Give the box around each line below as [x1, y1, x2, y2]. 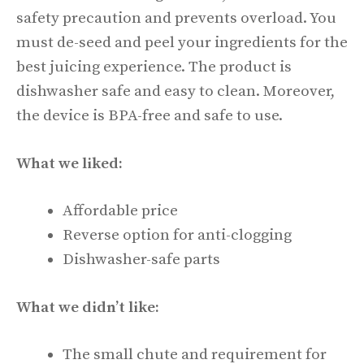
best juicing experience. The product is [16, 58, 292, 77]
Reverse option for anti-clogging [63, 226, 292, 245]
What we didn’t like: [16, 297, 159, 317]
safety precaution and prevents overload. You [16, 9, 336, 28]
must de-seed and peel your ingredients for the [16, 33, 348, 53]
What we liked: [16, 154, 123, 173]
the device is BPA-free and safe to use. [16, 106, 286, 126]
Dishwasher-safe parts [63, 250, 220, 270]
